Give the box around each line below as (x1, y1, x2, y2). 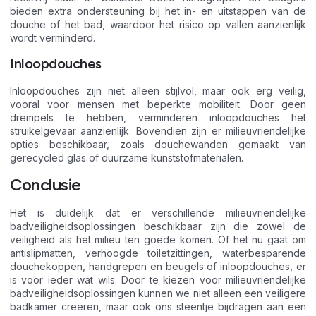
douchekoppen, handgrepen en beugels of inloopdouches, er (10, 260, 306, 272)
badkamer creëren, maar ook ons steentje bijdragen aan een (10, 300, 306, 312)
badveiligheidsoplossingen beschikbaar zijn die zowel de (10, 219, 306, 232)
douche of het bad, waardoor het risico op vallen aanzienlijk (10, 18, 306, 30)
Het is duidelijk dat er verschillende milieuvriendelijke (10, 206, 306, 219)
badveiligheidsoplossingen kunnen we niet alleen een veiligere (10, 286, 306, 299)
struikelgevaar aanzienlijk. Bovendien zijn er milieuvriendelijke (10, 125, 306, 138)
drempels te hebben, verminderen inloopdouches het (10, 111, 306, 124)
